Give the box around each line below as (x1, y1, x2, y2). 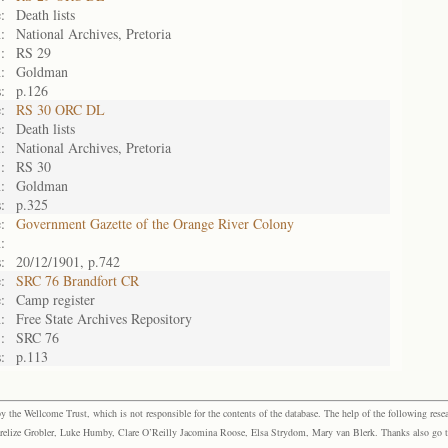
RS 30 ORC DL (16, 100, 105, 119)
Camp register (16, 290, 95, 309)
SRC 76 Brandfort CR (16, 271, 139, 290)
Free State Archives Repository (16, 309, 192, 328)
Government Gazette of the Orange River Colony (16, 214, 294, 233)
